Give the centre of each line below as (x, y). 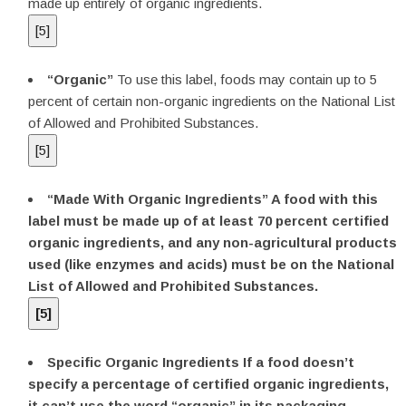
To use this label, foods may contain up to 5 (247, 79)
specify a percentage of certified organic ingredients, (208, 384)
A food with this (324, 199)
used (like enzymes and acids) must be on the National (211, 264)
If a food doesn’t (299, 362)
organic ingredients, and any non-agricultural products (213, 242)
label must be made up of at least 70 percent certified (208, 221)
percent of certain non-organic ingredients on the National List (212, 101)
